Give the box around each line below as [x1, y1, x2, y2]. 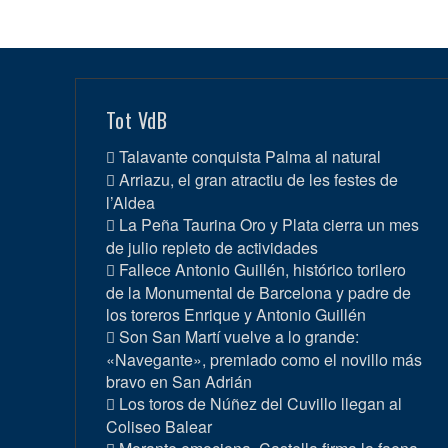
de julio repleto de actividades [105, 235, 318, 259]
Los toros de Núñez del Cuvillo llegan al [118, 391, 402, 415]
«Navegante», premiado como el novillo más [105, 347, 422, 371]
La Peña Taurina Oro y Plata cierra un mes [118, 212, 419, 236]
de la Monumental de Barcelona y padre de [105, 280, 411, 304]
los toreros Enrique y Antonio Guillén [105, 302, 366, 326]
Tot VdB [105, 104, 167, 135]
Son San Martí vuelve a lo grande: [118, 324, 359, 348]
